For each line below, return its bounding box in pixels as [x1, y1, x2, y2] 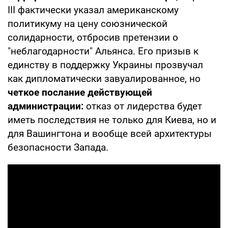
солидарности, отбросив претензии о [8, 31, 178, 43]
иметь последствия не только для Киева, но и [8, 113, 216, 126]
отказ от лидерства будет [83, 100, 202, 112]
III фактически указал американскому [8, 4, 179, 16]
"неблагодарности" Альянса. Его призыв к [8, 45, 198, 57]
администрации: [8, 100, 83, 112]
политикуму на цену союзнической [8, 17, 167, 30]
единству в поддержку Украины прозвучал [8, 59, 203, 71]
